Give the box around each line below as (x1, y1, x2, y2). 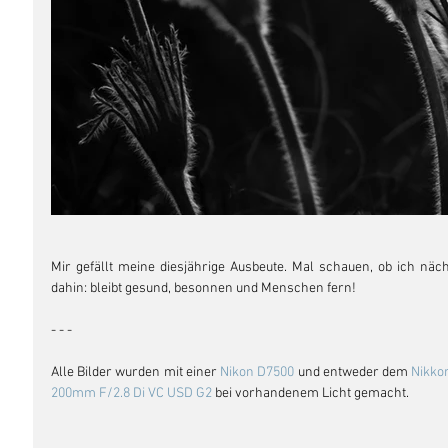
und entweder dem (294, 364, 412, 382)
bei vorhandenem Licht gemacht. (215, 385, 412, 403)
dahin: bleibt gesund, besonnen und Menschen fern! (51, 280, 356, 298)
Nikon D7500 (220, 364, 295, 382)
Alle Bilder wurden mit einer (51, 364, 221, 382)
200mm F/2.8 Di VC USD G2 (51, 385, 215, 403)
